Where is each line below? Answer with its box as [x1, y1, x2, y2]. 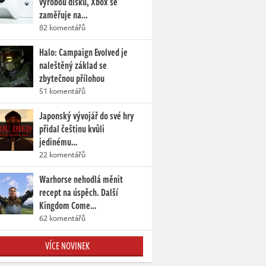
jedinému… [39, 135, 77, 150]
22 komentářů [39, 148, 85, 161]
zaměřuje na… [39, 8, 87, 23]
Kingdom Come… [39, 198, 96, 213]
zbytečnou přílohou [39, 71, 104, 86]
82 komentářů [39, 21, 85, 34]
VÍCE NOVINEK [45, 239, 90, 254]
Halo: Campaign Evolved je [39, 45, 128, 60]
